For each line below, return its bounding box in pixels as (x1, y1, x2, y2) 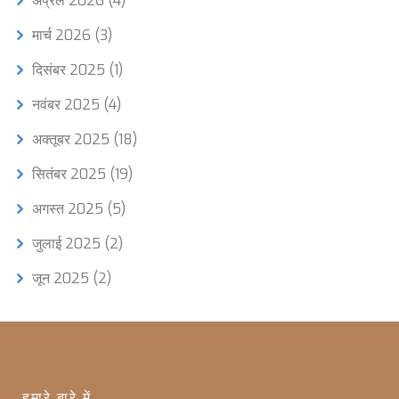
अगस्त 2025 (32, 199, 107, 219)
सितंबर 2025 (32, 165, 110, 184)
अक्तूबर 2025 (32, 130, 113, 150)
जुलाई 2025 (32, 234, 104, 254)
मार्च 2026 (32, 26, 94, 45)
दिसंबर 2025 (32, 61, 109, 80)
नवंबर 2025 (32, 95, 103, 115)
